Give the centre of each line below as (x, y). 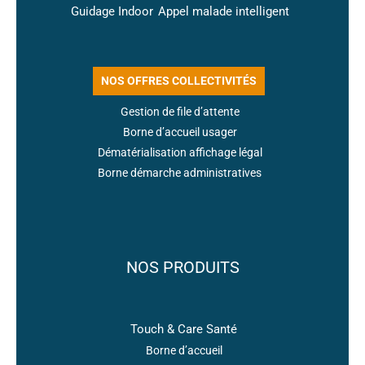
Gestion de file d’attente (180, 112)
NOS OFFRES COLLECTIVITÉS (178, 81)
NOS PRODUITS (182, 268)
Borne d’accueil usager (180, 132)
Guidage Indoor (112, 12)
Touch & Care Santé (184, 330)
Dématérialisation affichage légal (180, 153)
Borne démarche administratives (180, 173)
